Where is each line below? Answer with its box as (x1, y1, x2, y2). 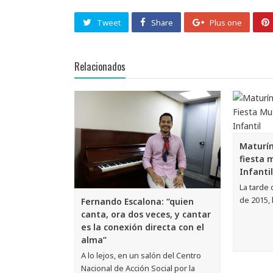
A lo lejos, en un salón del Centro (81, 249, 201, 261)
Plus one (209, 17, 242, 29)
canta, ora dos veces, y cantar (81, 208, 211, 220)
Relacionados (74, 58, 126, 74)
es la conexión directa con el (81, 221, 204, 233)
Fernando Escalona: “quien (81, 195, 194, 207)
